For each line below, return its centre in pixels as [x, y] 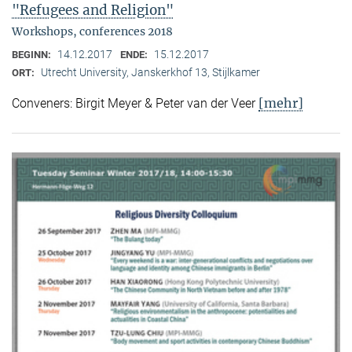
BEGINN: [33, 55]
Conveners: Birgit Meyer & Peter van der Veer [135, 104]
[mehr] [281, 103]
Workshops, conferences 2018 [92, 32]
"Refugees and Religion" [93, 11]
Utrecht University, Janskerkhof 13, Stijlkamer [150, 73]
